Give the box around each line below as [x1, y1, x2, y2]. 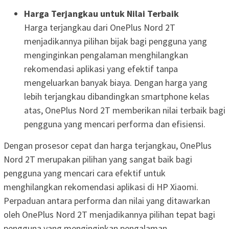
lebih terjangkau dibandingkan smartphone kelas [24, 90, 210, 102]
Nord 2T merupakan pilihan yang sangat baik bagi [4, 153, 192, 165]
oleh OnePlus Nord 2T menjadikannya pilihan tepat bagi [4, 208, 215, 220]
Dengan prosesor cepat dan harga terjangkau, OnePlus [4, 139, 212, 151]
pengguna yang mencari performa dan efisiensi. [24, 118, 205, 130]
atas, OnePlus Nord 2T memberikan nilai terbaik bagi [24, 104, 225, 116]
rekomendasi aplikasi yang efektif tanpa [24, 62, 178, 75]
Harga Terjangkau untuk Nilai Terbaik [24, 7, 179, 19]
